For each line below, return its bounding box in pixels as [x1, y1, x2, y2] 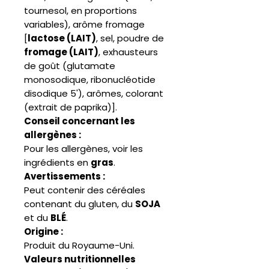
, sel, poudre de [96, 31, 164, 44]
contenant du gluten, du [24, 197, 135, 210]
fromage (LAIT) [24, 45, 98, 58]
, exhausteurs [98, 45, 158, 58]
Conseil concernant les [24, 114, 135, 127]
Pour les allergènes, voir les [24, 142, 143, 155]
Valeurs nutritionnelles [24, 252, 136, 265]
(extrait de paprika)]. [24, 100, 117, 113]
